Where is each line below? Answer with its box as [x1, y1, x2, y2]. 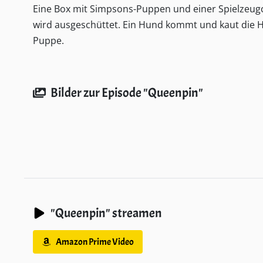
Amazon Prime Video [56, 236, 134, 248]
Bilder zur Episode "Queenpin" [50, 85, 204, 101]
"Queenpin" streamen [50, 205, 163, 221]
